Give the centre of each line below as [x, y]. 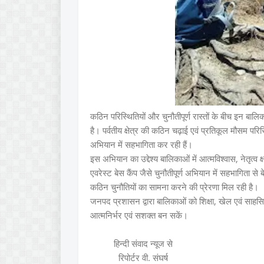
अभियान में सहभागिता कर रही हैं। [141, 145]
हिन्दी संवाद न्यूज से [131, 244]
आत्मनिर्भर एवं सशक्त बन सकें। [139, 215]
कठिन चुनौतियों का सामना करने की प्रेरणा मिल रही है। [174, 187]
